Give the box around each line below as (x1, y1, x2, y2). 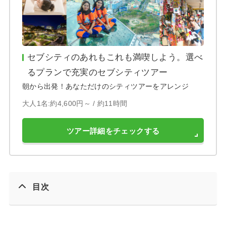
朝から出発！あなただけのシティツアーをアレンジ (22, 82, 189, 90)
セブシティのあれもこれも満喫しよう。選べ (27, 52, 203, 62)
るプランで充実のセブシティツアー (27, 67, 168, 77)
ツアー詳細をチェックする (66, 126, 160, 135)
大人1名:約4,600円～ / (22, 99, 97, 107)
